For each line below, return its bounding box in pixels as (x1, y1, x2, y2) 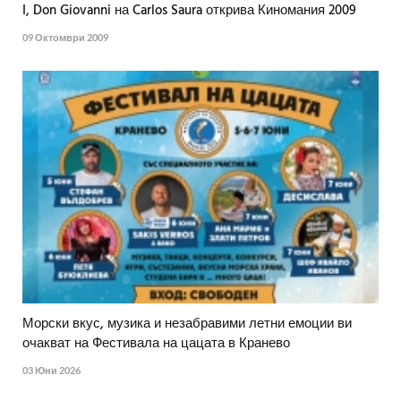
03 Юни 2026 (22, 364, 81, 377)
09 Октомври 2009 (22, 31, 108, 44)
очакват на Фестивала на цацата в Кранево (22, 333, 290, 355)
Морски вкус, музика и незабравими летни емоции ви (22, 313, 352, 336)
